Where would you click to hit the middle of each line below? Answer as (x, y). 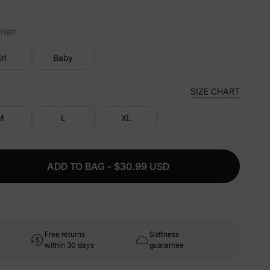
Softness (164, 234)
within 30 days (69, 245)
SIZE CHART (215, 91)
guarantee (167, 245)
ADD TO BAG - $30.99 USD (108, 166)
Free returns (65, 234)
